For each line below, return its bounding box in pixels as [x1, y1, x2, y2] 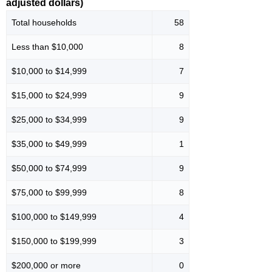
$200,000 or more [12, 260, 81, 270]
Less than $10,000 [12, 41, 83, 52]
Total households [12, 17, 76, 27]
